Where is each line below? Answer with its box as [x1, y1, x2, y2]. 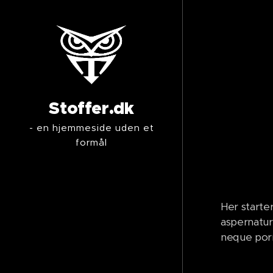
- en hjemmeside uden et [29, 122, 154, 134]
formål [76, 136, 107, 149]
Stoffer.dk [49, 97, 134, 119]
